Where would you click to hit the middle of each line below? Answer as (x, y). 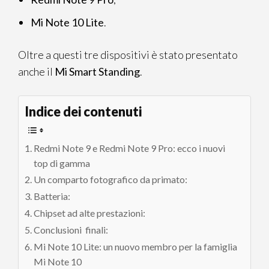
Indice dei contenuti (83, 112)
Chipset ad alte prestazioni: (90, 213)
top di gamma (62, 163)
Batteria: (52, 196)
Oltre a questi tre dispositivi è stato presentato (128, 55)
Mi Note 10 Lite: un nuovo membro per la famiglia (136, 247)
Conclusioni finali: (71, 230)
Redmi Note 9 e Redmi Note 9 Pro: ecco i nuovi (130, 148)
